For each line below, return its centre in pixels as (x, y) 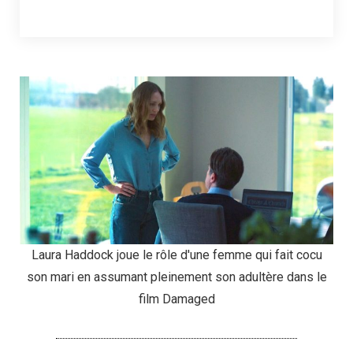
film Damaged (176, 299)
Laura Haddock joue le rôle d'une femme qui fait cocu (176, 255)
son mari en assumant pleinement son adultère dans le (176, 277)
